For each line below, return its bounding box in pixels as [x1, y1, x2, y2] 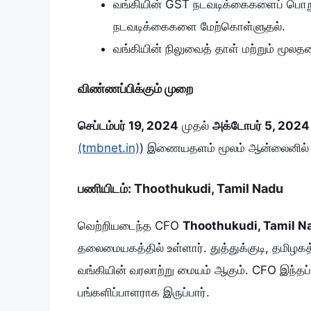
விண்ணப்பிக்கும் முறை [78, 81, 193, 96]
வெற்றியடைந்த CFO [78, 218, 183, 233]
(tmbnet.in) [78, 141, 140, 155]
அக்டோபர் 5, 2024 [212, 119, 310, 133]
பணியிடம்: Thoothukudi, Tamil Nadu [78, 180, 283, 196]
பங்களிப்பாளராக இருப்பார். [78, 285, 210, 299]
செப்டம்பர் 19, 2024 [78, 119, 178, 133]
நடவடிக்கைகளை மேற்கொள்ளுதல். [113, 19, 285, 33]
